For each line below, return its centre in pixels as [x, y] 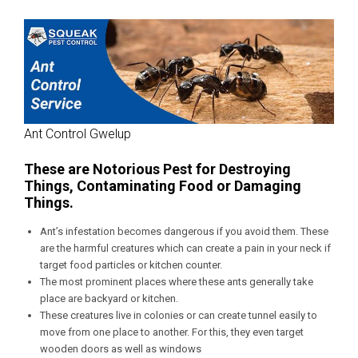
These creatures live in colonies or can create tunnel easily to [179, 315]
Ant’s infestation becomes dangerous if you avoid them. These [184, 231]
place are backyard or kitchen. [110, 298]
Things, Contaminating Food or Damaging [163, 186]
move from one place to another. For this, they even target [172, 332]
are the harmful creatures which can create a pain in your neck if [185, 248]
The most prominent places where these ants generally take [177, 282]
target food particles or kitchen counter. [132, 265]
